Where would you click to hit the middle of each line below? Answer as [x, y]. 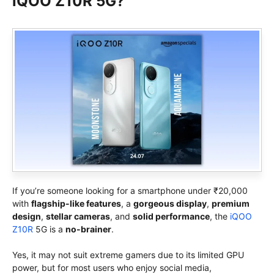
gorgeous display [170, 203]
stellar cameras [78, 216]
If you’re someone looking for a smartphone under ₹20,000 [130, 190]
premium [231, 203]
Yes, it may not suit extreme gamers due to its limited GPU [128, 254]
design [27, 216]
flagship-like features [76, 203]
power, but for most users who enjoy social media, [112, 267]
